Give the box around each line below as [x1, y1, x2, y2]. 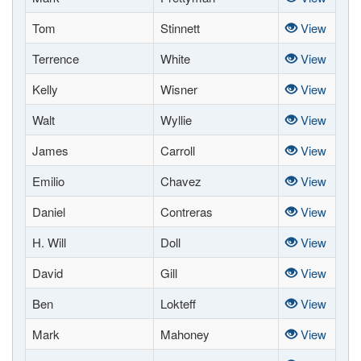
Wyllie [160, 111, 192, 128]
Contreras [160, 203, 213, 220]
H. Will [32, 234, 66, 251]
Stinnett [160, 19, 200, 36]
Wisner [160, 81, 197, 98]
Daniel [32, 203, 65, 220]
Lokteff [160, 295, 196, 312]
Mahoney [160, 326, 210, 342]
